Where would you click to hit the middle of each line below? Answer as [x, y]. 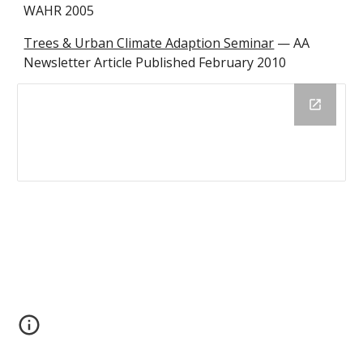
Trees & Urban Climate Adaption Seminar [149, 43]
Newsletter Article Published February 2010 [155, 62]
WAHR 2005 [59, 11]
